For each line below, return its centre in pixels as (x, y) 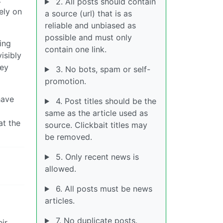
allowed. (60, 169)
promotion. (65, 81)
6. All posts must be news (103, 189)
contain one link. (76, 49)
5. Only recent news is (96, 157)
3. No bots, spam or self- (102, 69)
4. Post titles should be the (105, 101)
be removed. (68, 137)
